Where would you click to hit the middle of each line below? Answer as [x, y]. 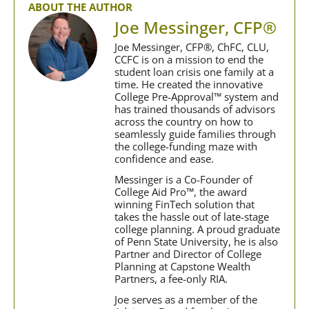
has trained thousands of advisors [195, 109]
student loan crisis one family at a [194, 72]
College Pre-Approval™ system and [197, 97]
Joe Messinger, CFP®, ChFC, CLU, [192, 47]
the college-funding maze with [186, 147]
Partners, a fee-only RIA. [171, 279]
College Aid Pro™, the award [181, 192]
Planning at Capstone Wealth [182, 267]
